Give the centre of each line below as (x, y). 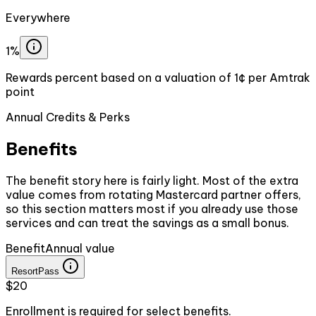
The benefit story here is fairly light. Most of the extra (152, 181)
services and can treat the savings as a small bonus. (147, 223)
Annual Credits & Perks (68, 117)
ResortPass (35, 272)
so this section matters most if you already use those (152, 209)
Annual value (80, 249)
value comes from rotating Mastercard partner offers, (153, 195)
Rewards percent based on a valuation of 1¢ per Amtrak (158, 78)
